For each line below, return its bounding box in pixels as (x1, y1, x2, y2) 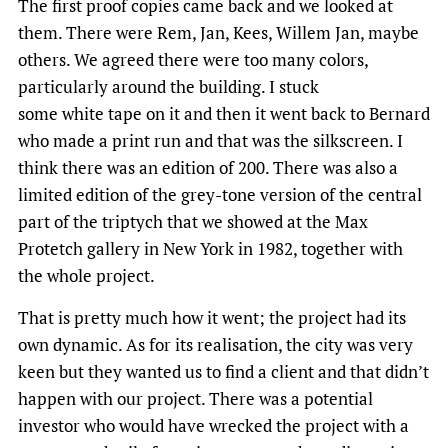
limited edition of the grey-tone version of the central (18, 183, 422, 207)
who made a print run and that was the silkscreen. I (18, 129, 403, 153)
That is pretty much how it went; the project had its (18, 306, 406, 330)
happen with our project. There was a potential (18, 387, 373, 411)
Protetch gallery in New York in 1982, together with (18, 237, 403, 261)
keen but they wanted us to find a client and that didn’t (18, 360, 429, 384)
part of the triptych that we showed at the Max (18, 210, 368, 234)
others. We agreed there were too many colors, (18, 48, 368, 72)
